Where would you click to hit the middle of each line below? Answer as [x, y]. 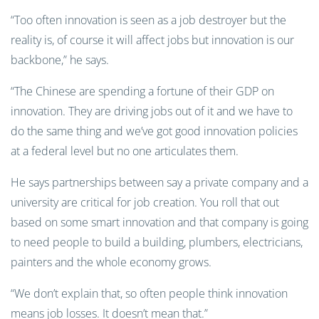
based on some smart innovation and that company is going [159, 222]
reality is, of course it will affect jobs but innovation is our [152, 40]
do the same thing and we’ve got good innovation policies [154, 131]
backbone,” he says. [60, 60]
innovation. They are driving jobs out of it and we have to [152, 111]
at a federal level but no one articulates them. [125, 151]
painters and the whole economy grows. [111, 262]
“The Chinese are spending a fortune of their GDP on [142, 91]
